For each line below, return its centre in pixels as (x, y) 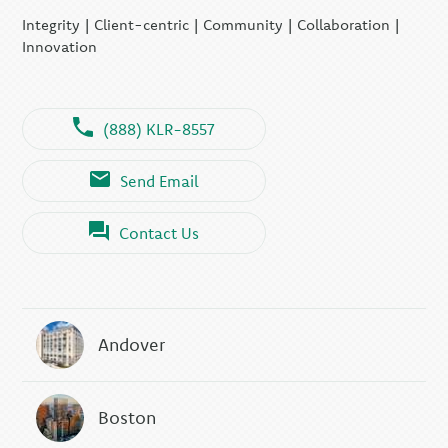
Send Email (159, 180)
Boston (127, 418)
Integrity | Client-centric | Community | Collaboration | (211, 24)
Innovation (60, 46)
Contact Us (159, 232)
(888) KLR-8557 (159, 128)
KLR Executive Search (123, 16)
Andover (132, 345)
